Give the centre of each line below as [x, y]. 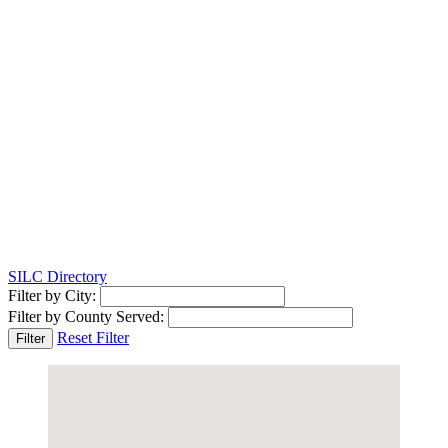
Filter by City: [52, 295]
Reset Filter [93, 337]
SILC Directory [57, 276]
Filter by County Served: [86, 316]
